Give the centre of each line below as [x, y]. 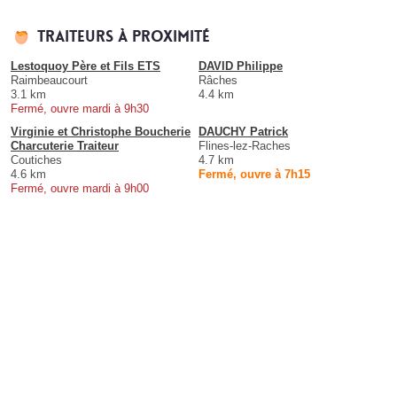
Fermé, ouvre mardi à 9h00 [80, 189]
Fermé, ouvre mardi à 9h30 [80, 109]
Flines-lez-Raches [245, 146]
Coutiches [36, 160]
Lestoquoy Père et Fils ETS [86, 66]
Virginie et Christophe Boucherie [101, 132]
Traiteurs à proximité [124, 37]
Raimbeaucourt [49, 81]
